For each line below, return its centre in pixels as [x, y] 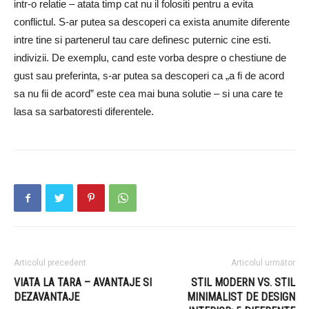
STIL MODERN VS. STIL [243, 283]
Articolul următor [263, 263]
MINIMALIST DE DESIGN [241, 297]
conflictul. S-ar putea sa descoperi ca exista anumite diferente [152, 22]
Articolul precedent [50, 263]
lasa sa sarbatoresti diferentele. [84, 112]
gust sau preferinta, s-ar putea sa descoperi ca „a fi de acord [149, 76]
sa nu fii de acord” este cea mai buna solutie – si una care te [148, 94]
